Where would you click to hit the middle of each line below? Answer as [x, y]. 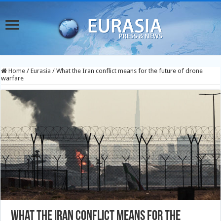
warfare [13, 78]
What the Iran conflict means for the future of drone [130, 71]
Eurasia [41, 71]
